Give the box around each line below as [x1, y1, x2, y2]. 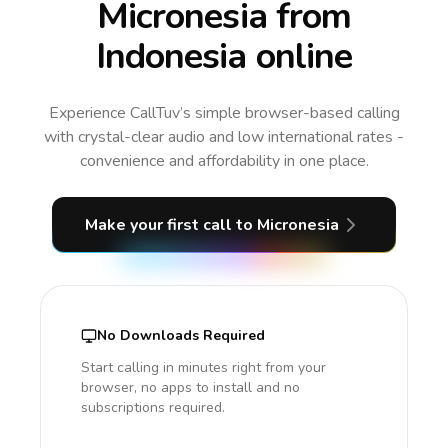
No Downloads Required [97, 326, 265, 345]
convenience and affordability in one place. [79, 150, 369, 172]
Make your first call [85, 214, 236, 236]
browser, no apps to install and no [81, 378, 300, 397]
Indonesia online [95, 32, 353, 81]
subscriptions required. [81, 398, 225, 417]
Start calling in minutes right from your [81, 358, 326, 377]
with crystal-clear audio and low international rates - [44, 126, 404, 148]
